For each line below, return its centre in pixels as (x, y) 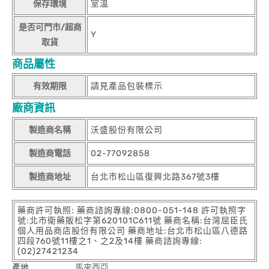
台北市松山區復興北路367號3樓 (155, 177)
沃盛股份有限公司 (127, 130)
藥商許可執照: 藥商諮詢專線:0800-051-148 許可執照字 (132, 210)
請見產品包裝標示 (127, 86)
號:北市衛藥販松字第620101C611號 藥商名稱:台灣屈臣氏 (133, 221)
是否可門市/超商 (50, 27)
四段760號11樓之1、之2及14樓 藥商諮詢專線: (110, 241)
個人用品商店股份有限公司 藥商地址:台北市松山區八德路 (133, 231)
